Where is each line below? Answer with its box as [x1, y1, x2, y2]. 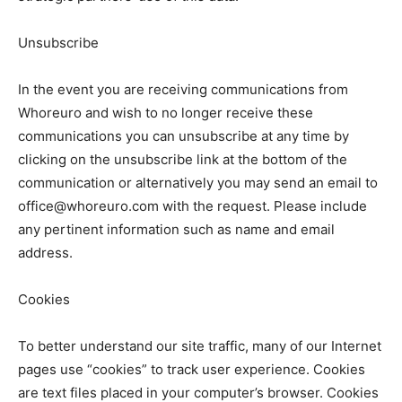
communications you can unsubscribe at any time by [18, 127, 349, 144]
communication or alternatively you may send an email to [18, 173, 378, 191]
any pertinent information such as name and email [18, 220, 335, 238]
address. [18, 243, 73, 261]
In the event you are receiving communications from [18, 80, 348, 98]
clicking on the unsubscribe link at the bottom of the [18, 150, 347, 168]
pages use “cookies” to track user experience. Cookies [18, 360, 365, 378]
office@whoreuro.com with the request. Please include [18, 197, 367, 214]
